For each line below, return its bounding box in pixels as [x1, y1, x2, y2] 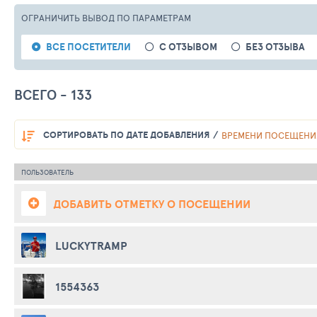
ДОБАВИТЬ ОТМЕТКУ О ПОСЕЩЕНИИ [53, 195, 250, 212]
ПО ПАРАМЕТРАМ [117, 11, 191, 24]
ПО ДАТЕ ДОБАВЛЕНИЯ [108, 128, 209, 142]
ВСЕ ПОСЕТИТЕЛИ [46, 40, 131, 54]
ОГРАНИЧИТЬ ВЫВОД [21, 11, 117, 24]
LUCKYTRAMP [55, 236, 127, 254]
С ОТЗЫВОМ [159, 40, 217, 54]
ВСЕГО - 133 [14, 85, 92, 105]
